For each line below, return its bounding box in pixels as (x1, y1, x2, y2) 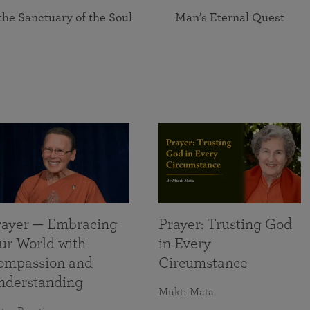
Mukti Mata (158, 286, 214, 298)
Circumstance (158, 255, 248, 271)
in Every (158, 235, 211, 251)
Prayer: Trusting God (158, 216, 292, 232)
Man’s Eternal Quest (175, 12, 284, 24)
